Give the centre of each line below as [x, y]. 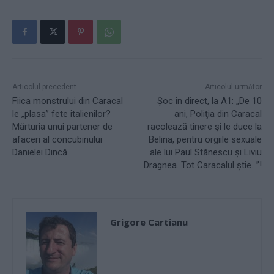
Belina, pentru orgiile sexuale [205, 140]
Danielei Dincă [40, 153]
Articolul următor [233, 87]
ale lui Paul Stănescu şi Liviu [206, 153]
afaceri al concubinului [57, 140]
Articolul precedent [44, 87]
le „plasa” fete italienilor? [61, 114]
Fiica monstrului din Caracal [68, 101]
